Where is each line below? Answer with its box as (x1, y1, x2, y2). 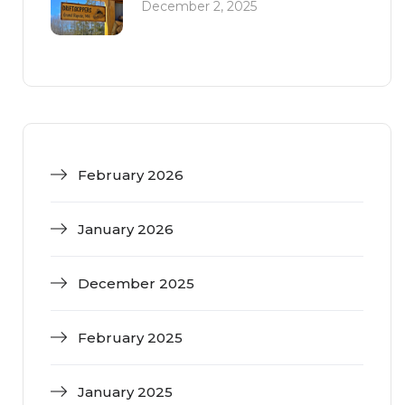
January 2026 (78, 221, 174, 239)
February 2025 (78, 329, 183, 347)
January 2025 (78, 383, 173, 401)
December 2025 (78, 275, 194, 293)
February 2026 (78, 166, 184, 184)
